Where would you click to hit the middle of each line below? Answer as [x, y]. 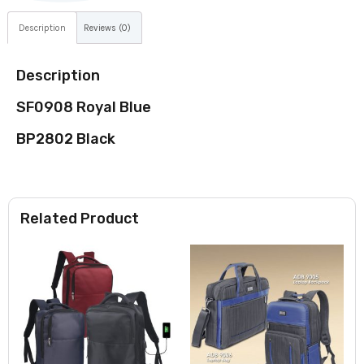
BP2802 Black [66, 139]
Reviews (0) [107, 28]
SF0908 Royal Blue [84, 108]
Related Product [80, 219]
